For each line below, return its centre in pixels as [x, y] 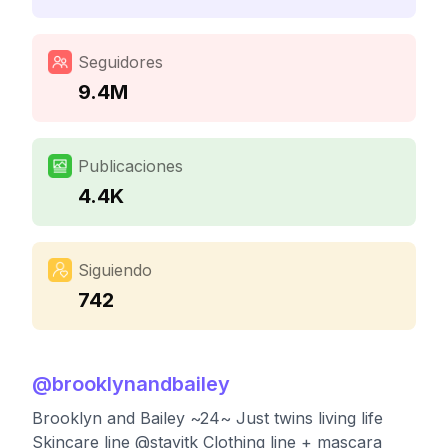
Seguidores [120, 62]
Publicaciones [130, 166]
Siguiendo [115, 270]
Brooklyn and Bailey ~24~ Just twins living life [207, 418]
